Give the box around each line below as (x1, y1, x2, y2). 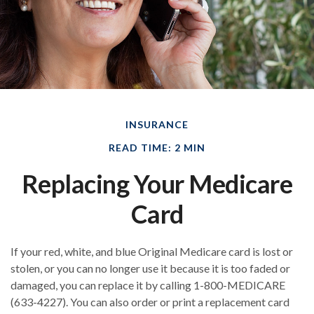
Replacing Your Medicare (21, 168, 293, 200)
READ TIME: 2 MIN (109, 142, 205, 154)
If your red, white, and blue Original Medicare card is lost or (11, 245, 293, 259)
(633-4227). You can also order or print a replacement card (11, 295, 289, 309)
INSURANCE (125, 118, 189, 131)
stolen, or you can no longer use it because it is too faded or (11, 261, 290, 275)
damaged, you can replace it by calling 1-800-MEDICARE (11, 278, 285, 292)
